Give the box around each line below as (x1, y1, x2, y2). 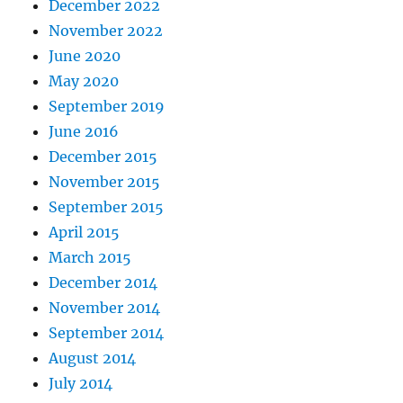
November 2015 (49, 173, 161, 191)
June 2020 (49, 47, 121, 65)
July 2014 (49, 374, 113, 392)
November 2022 (49, 22, 164, 40)
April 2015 (49, 223, 121, 241)
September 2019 (49, 97, 166, 115)
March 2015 (49, 248, 132, 266)
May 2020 (49, 72, 120, 90)
